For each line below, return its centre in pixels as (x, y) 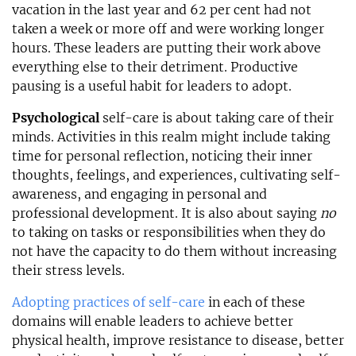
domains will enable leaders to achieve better (153, 321)
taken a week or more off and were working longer (168, 29)
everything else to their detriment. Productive (155, 67)
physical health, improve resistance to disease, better (178, 341)
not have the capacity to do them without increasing (174, 252)
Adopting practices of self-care (110, 302)
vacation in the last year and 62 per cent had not (162, 10)
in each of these (257, 302)
